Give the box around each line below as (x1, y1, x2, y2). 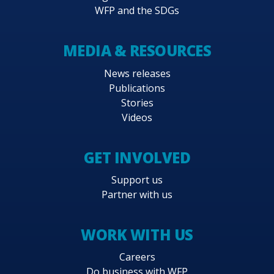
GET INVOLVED (83, 147, 191, 168)
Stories (120, 95, 154, 109)
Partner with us (102, 188, 172, 202)
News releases (103, 66, 171, 80)
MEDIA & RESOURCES (62, 40, 212, 61)
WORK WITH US (81, 224, 193, 245)
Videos (122, 110, 152, 124)
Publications (109, 81, 165, 95)
